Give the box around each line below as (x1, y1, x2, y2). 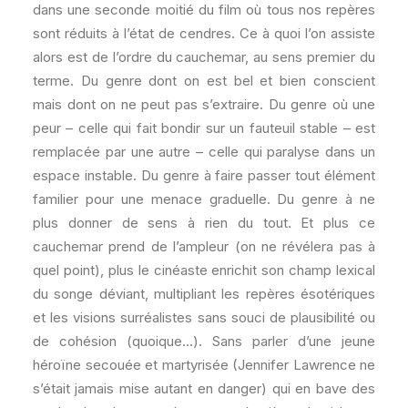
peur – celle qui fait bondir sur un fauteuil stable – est (33, 119, 375, 137)
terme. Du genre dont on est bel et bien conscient (33, 72, 375, 89)
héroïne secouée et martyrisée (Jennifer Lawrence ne (33, 356, 375, 373)
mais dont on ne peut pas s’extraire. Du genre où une (33, 96, 375, 113)
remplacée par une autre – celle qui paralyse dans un (33, 143, 375, 160)
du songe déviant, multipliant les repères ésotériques (33, 285, 375, 302)
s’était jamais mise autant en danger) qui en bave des (33, 380, 375, 397)
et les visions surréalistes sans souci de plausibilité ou (33, 309, 375, 326)
